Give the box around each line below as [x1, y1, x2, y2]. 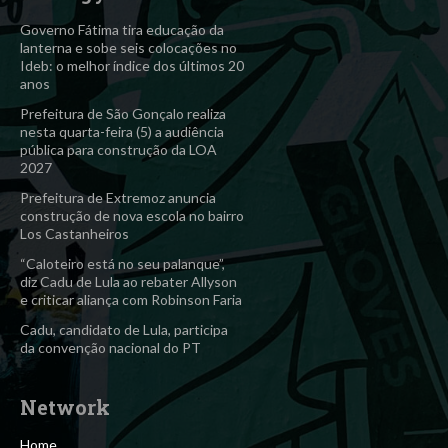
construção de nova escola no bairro [20, 207, 244, 225]
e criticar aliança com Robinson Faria [20, 291, 242, 309]
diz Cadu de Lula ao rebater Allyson [20, 273, 237, 291]
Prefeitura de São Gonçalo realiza [20, 105, 226, 123]
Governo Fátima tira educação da [20, 21, 224, 39]
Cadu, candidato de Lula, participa [20, 321, 228, 339]
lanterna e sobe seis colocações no [20, 39, 237, 57]
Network [20, 394, 110, 421]
